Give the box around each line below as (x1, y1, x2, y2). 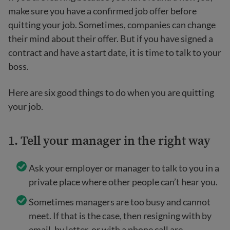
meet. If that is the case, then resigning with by (29, 210, 212, 221)
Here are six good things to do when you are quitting (8, 87, 214, 98)
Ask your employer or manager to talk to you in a (29, 162, 219, 174)
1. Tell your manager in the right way (8, 132, 210, 149)
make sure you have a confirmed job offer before (8, 5, 197, 16)
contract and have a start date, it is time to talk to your (8, 47, 221, 58)
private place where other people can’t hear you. (29, 176, 218, 187)
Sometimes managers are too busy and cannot (29, 196, 210, 207)
